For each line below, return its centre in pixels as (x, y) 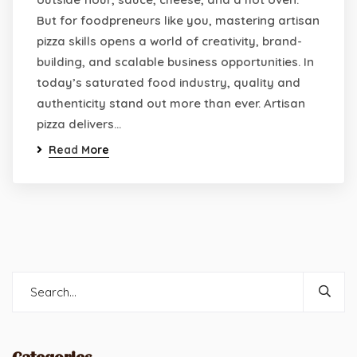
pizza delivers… (79, 124)
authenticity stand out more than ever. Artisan (171, 103)
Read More (79, 150)
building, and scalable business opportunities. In (175, 62)
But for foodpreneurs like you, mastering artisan (178, 20)
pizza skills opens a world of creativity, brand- (169, 41)
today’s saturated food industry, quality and (169, 82)
